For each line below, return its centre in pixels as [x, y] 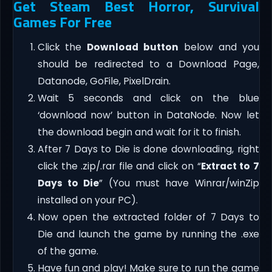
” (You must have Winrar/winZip [179, 183]
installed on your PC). [87, 200]
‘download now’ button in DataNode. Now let [148, 115]
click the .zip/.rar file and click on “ [119, 166]
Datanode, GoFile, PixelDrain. [104, 81]
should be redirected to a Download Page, [148, 64]
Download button [133, 47]
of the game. [68, 251]
